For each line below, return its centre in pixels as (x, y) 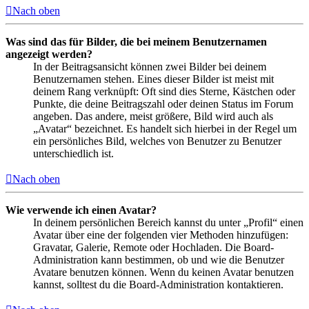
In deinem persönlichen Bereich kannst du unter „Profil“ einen (168, 223)
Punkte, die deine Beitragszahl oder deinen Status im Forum (163, 104)
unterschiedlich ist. (73, 154)
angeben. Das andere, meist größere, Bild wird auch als (153, 117)
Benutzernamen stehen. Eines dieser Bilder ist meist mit (153, 79)
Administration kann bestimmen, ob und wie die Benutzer (159, 260)
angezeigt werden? (49, 54)
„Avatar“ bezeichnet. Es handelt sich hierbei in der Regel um (165, 129)
